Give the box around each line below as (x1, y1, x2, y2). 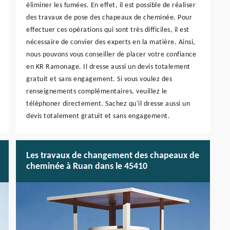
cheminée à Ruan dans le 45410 (26, 161, 147, 171)
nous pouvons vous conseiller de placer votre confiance (26, 50, 196, 59)
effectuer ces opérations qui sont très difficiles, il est (26, 26, 189, 34)
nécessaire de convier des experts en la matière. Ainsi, (26, 38, 196, 46)
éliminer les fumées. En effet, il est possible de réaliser (26, 1, 196, 9)
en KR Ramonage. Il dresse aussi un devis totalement (26, 63, 190, 71)
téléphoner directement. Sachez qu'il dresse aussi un (26, 100, 190, 108)
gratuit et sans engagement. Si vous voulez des (26, 75, 172, 83)
